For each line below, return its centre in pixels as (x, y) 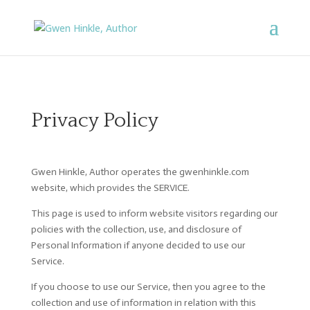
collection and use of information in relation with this (143, 303)
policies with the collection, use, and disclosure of (136, 229)
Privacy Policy (94, 121)
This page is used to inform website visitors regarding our (154, 213)
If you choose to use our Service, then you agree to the (148, 287)
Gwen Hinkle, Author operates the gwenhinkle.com (140, 172)
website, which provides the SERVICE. (110, 188)
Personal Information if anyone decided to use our (138, 245)
